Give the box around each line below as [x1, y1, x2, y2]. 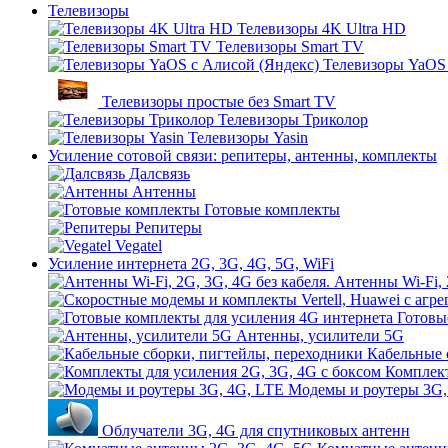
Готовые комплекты [204, 200, 340, 218]
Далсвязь [129, 164, 190, 182]
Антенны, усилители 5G [236, 326, 404, 344]
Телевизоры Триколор [218, 110, 368, 128]
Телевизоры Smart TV [216, 37, 364, 55]
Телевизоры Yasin [188, 128, 308, 146]
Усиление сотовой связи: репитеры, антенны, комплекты [48, 146, 437, 164]
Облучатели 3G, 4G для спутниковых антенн [102, 421, 410, 439]
